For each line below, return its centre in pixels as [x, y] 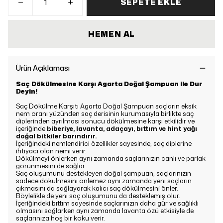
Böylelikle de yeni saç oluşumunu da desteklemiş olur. [98, 196]
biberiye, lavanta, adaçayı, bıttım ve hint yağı [122, 128]
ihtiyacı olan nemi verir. [51, 151]
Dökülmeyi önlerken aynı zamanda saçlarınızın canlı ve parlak [111, 158]
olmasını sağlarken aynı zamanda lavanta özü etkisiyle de [105, 211]
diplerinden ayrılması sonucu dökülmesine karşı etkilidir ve [105, 121]
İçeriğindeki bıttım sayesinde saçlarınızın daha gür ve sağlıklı [107, 203]
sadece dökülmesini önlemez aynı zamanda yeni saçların [104, 181]
